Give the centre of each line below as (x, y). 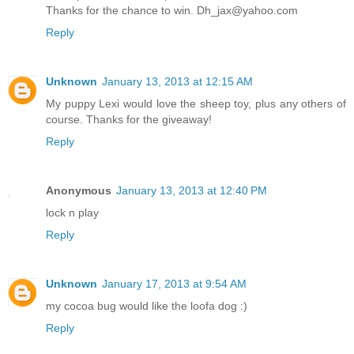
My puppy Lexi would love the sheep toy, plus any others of (196, 104)
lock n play (72, 213)
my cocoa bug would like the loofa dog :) (147, 306)
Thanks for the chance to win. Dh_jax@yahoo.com (172, 11)
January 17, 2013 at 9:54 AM (174, 284)
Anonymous (79, 191)
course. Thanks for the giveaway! (129, 120)
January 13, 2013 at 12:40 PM (192, 191)
